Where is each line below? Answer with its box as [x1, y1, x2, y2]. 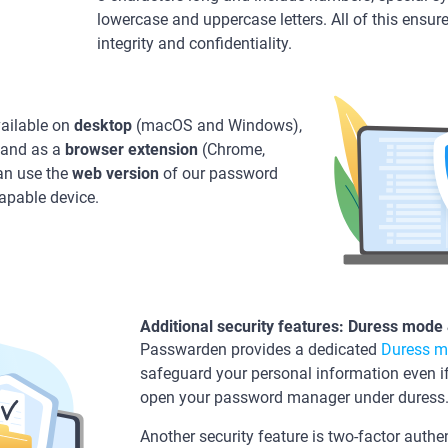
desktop [74, 116, 132, 135]
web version [72, 164, 159, 183]
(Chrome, [198, 140, 265, 159]
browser [65, 140, 124, 159]
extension [128, 140, 198, 159]
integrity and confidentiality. [97, 34, 292, 53]
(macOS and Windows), [132, 116, 302, 135]
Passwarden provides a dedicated [140, 340, 381, 359]
